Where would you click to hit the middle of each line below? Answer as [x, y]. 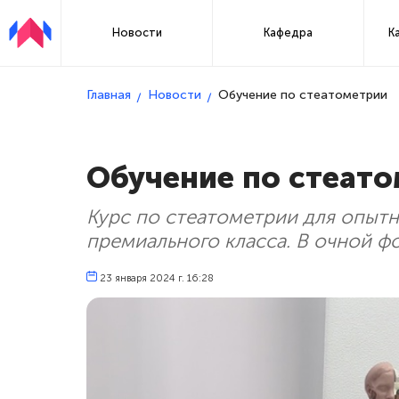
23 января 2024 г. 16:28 [157, 277]
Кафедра [289, 32]
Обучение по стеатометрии [303, 94]
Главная [109, 94]
